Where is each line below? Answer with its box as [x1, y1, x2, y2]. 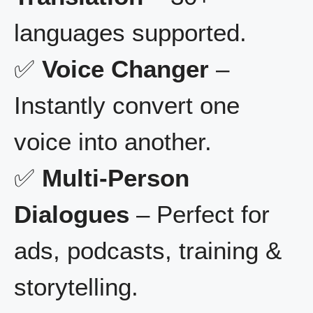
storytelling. [14, 272, 138, 300]
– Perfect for [129, 200, 270, 228]
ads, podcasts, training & [14, 236, 282, 264]
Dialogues [14, 200, 129, 228]
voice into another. [14, 127, 212, 155]
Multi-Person [42, 163, 189, 191]
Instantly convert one [14, 91, 240, 119]
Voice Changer [42, 54, 209, 82]
